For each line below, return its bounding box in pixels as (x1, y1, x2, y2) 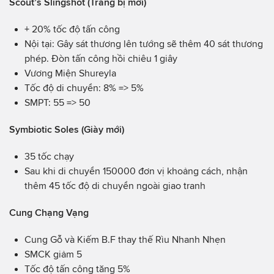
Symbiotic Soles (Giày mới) (9, 124, 124, 135)
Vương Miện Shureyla (24, 68, 116, 79)
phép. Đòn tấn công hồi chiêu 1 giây (24, 53, 177, 64)
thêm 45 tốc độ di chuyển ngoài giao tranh (24, 180, 206, 191)
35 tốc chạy (24, 151, 74, 162)
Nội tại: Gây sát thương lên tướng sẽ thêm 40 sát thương (24, 39, 263, 50)
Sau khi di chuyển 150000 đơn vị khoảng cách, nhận (24, 166, 248, 177)
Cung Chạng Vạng (9, 207, 89, 218)
